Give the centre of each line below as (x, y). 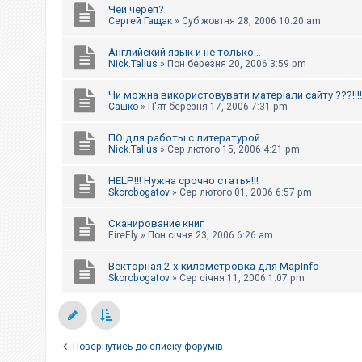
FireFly (123, 235)
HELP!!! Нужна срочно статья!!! (183, 180)
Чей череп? (136, 9)
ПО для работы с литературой (184, 137)
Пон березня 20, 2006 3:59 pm (237, 63)
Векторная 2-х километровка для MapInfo (214, 266)
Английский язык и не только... (185, 52)
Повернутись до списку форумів (148, 346)
